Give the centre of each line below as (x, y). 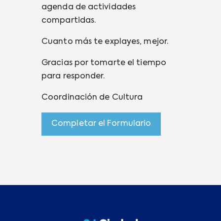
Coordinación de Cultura (92, 97)
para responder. (73, 76)
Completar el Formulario (101, 124)
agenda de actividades (89, 7)
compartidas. (69, 20)
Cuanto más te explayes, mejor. (105, 42)
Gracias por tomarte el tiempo (104, 63)
